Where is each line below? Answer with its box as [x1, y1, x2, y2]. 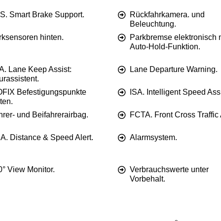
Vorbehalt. [130, 175, 165, 184]
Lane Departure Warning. [130, 65, 218, 74]
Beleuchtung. [130, 20, 176, 29]
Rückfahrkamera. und [130, 10, 205, 19]
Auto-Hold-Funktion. [130, 42, 200, 51]
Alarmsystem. [130, 133, 177, 142]
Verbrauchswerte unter [130, 165, 209, 174]
